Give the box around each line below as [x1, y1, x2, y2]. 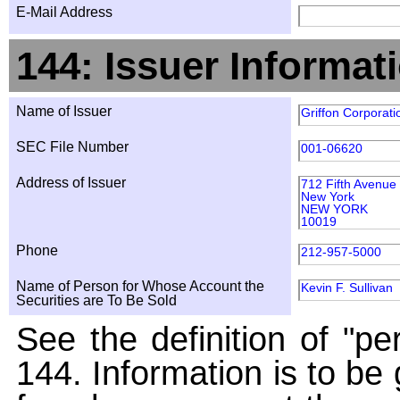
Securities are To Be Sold [16, 293, 177, 308]
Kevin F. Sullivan [301, 280, 393, 295]
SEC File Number [16, 139, 129, 154]
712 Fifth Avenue [301, 177, 396, 191]
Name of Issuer [16, 104, 112, 119]
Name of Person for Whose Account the [16, 279, 264, 294]
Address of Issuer [16, 175, 126, 190]
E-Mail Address [16, 4, 112, 20]
